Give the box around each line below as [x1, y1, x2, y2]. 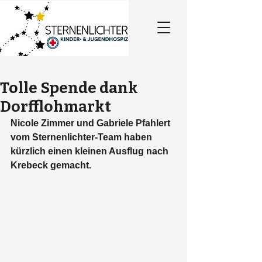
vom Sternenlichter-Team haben [11, 132, 154, 142]
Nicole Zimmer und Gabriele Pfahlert [11, 118, 173, 128]
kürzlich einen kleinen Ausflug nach [11, 146, 171, 156]
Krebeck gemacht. [11, 160, 94, 170]
